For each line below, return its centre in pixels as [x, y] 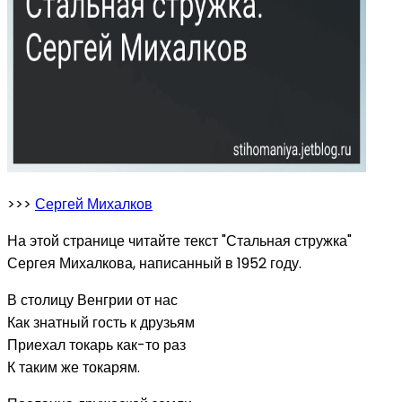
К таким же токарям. [74, 367]
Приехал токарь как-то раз [96, 345]
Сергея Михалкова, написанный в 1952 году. [154, 263]
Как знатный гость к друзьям [101, 322]
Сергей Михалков [94, 204]
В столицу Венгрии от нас [92, 300]
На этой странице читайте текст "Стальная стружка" [179, 240]
